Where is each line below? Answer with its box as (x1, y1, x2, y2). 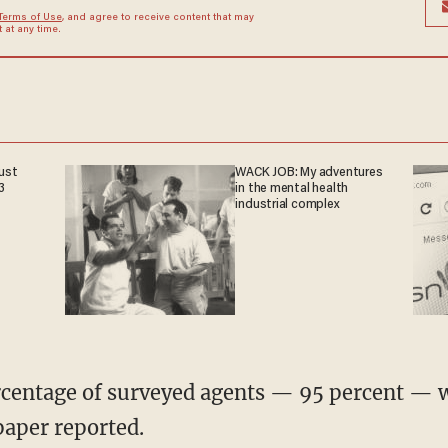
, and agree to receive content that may (61, 13, 254, 24)
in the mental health (235, 181, 349, 196)
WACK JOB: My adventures (235, 165, 383, 180)
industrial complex (235, 197, 339, 212)
